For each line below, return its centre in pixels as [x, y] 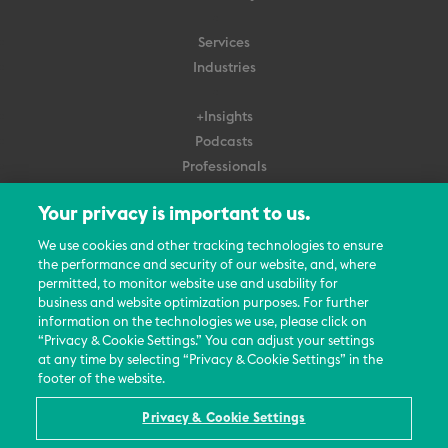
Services [224, 42]
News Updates [224, 340]
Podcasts [224, 141]
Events [224, 315]
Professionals [224, 166]
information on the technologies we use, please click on [203, 322]
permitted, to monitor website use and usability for [188, 284]
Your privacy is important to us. [175, 214]
